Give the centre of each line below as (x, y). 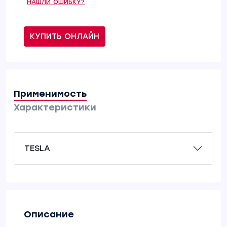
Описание (49, 214)
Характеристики (55, 107)
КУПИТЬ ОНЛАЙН (65, 36)
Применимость (50, 94)
